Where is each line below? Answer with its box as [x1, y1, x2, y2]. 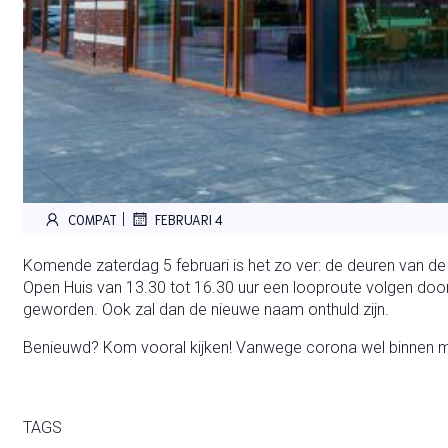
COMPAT [67, 210, 117, 228]
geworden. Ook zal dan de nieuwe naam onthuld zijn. [22, 300, 389, 320]
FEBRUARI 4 [154, 210, 223, 228]
